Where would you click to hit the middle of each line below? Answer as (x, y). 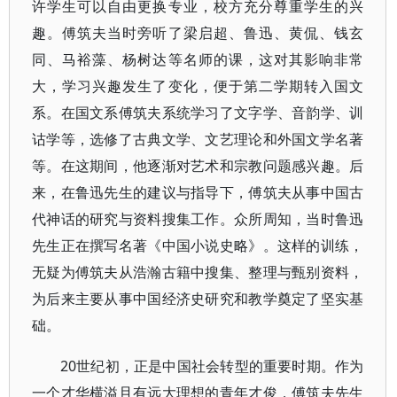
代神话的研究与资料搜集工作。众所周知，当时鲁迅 (198, 219)
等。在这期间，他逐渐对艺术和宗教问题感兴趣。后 (198, 166)
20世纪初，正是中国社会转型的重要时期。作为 (212, 366)
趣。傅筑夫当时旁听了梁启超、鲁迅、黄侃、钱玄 (198, 33)
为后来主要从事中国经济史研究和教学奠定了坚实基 (198, 299)
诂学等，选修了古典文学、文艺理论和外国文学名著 (198, 139)
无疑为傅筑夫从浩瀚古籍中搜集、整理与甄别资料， (198, 272)
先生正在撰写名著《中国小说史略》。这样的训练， (198, 245)
